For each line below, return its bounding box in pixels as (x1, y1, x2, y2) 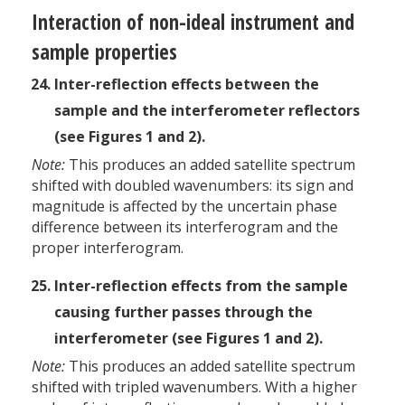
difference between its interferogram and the (32, 216, 338, 237)
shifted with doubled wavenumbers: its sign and (32, 174, 353, 195)
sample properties (32, 37, 177, 66)
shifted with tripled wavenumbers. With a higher (32, 376, 357, 397)
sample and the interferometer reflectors (54, 99, 360, 120)
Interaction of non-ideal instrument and (32, 7, 354, 36)
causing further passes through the (54, 301, 313, 322)
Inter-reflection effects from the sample (54, 275, 348, 296)
